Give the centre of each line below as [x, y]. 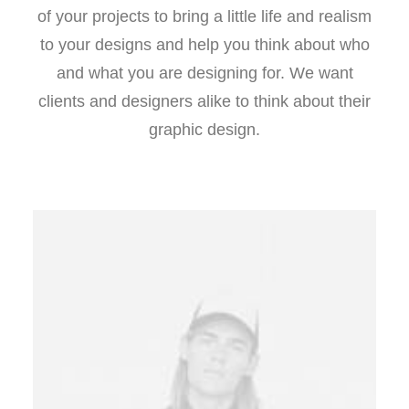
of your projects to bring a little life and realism [204, 16]
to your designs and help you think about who [204, 45]
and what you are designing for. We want [204, 73]
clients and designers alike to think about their [204, 101]
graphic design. [204, 130]
